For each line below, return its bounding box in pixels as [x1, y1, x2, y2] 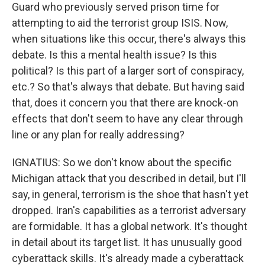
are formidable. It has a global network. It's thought [12, 220, 247, 232]
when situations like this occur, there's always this [12, 33, 246, 45]
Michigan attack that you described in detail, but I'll [12, 172, 246, 185]
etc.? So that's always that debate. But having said [12, 80, 244, 93]
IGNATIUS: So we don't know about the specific [12, 156, 232, 169]
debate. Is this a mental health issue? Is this [12, 49, 217, 61]
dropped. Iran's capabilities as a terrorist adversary [12, 204, 246, 216]
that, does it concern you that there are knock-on [12, 96, 238, 109]
